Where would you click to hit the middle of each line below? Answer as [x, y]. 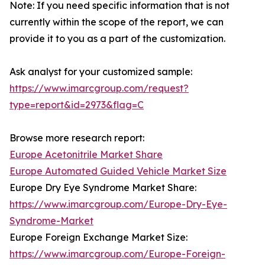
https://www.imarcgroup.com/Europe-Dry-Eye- [118, 204]
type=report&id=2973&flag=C [77, 105]
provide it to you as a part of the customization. [117, 39]
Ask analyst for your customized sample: [101, 72]
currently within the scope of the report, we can [117, 22]
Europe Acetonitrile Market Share [86, 155]
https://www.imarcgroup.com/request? [99, 88]
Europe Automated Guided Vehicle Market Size [118, 171]
